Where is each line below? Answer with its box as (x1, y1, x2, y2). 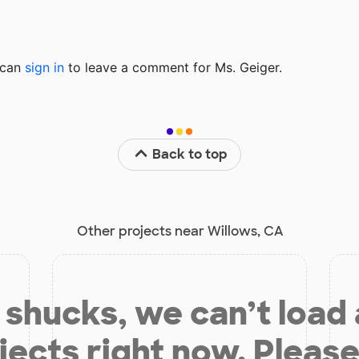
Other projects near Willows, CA (76, 222, 283, 240)
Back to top (152, 145, 228, 163)
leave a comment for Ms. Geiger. (81, 58, 282, 75)
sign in (25, 58, 64, 75)
